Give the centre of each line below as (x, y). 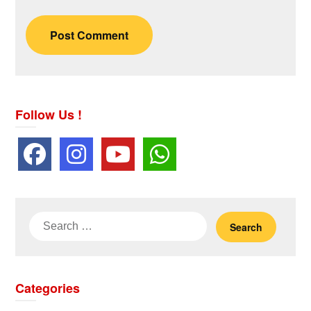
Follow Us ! (49, 115)
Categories (48, 288)
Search (48, 219)
